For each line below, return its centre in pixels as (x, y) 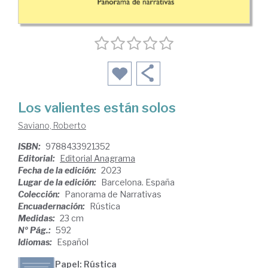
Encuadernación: (52, 206)
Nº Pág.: (35, 230)
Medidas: (37, 218)
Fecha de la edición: (58, 170)
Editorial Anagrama (98, 158)
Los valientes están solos (97, 107)
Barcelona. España (138, 182)
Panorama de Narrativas (113, 194)
